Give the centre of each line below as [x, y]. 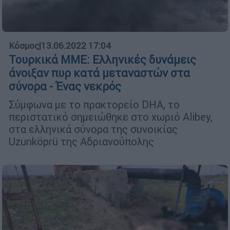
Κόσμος [24, 46]
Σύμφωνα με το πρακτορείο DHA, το [94, 105]
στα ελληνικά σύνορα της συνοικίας [93, 129]
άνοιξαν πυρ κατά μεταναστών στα [99, 73]
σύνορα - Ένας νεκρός [65, 87]
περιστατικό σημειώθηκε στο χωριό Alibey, [111, 117]
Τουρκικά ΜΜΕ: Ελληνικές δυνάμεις [102, 60]
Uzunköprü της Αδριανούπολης [81, 142]
